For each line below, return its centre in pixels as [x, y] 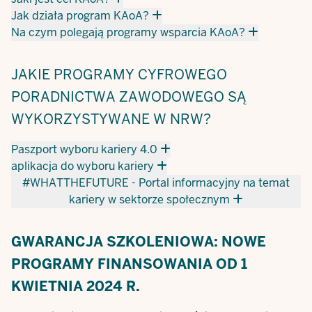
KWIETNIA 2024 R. [76, 286]
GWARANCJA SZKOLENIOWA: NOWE [139, 242]
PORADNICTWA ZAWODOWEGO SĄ [129, 97]
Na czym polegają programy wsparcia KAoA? [128, 32]
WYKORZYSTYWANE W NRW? [111, 119]
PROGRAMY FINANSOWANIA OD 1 [129, 264]
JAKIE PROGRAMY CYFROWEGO [119, 75]
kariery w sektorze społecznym [149, 200]
